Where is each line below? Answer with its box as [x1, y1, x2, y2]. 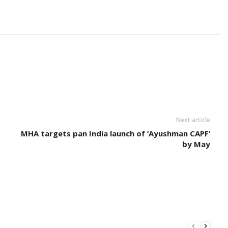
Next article [176, 116, 210, 124]
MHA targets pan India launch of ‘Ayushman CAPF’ [20, 128, 210, 138]
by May [182, 139, 210, 149]
